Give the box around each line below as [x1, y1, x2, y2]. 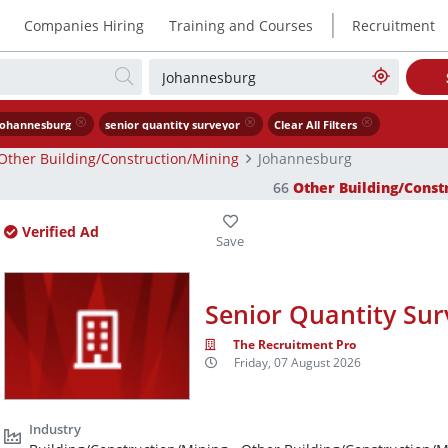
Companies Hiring [23, 15, 144, 35]
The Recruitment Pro [233, 336, 357, 354]
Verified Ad [18, 221, 99, 241]
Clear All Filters [274, 118, 358, 133]
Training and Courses [168, 15, 313, 35]
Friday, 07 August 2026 [234, 354, 362, 372]
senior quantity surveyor [104, 118, 240, 133]
